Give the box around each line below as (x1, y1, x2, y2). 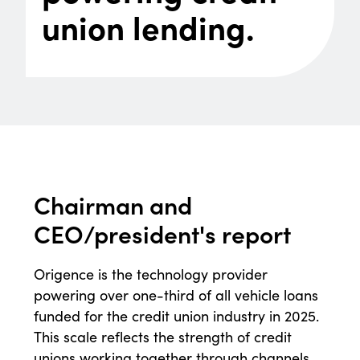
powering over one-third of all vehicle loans (34, 285, 318, 305)
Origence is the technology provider (34, 264, 268, 284)
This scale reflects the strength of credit (34, 327, 292, 347)
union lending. (42, 4, 255, 49)
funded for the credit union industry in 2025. (34, 306, 319, 326)
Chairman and (34, 187, 192, 222)
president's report (94, 216, 291, 251)
